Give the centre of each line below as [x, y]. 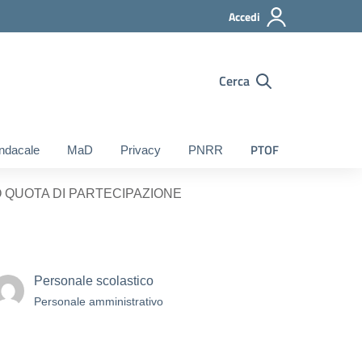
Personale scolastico [94, 281]
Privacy [141, 150]
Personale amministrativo [99, 301]
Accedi [244, 17]
